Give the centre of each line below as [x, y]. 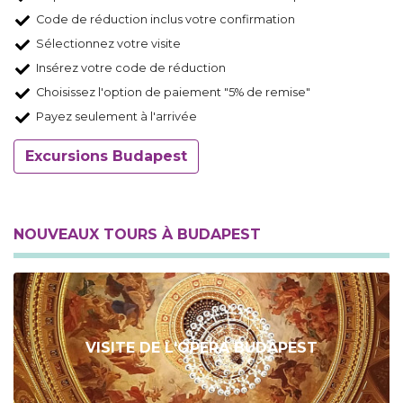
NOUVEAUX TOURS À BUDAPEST [137, 235]
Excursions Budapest [106, 157]
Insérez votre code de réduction [131, 68]
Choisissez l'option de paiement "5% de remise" [173, 93]
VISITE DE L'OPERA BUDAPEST [201, 347]
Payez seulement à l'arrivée [116, 117]
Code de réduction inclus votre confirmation [166, 20]
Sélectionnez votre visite [108, 44]
